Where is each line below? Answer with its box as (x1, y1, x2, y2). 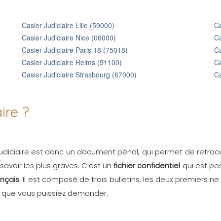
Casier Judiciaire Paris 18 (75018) (22, 45, 128, 55)
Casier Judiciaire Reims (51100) (22, 57, 122, 67)
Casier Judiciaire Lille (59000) (22, 20, 114, 30)
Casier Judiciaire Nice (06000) (22, 33, 116, 42)
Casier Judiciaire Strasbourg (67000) (22, 70, 137, 79)
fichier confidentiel (113, 160, 181, 171)
